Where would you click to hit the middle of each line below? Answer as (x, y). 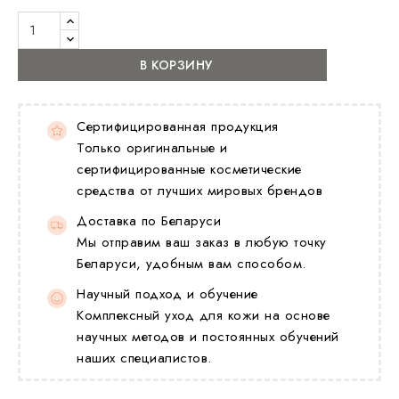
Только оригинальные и (152, 147)
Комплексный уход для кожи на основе (204, 315)
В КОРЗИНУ (176, 65)
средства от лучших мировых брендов (199, 190)
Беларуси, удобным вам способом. (191, 263)
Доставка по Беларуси (149, 220)
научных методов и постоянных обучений (208, 336)
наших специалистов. (144, 358)
